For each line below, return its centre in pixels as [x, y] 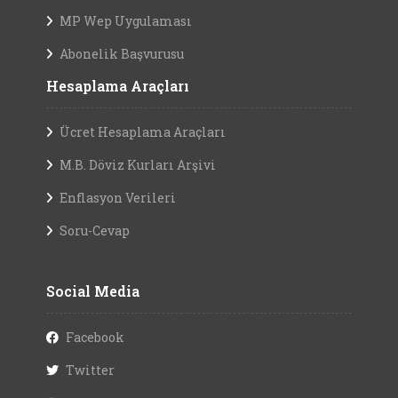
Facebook [95, 337]
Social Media [93, 291]
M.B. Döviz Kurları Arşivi [138, 164]
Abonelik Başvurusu [122, 53]
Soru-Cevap [95, 230]
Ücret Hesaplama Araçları [143, 131]
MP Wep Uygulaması [126, 20]
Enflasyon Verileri [118, 197]
